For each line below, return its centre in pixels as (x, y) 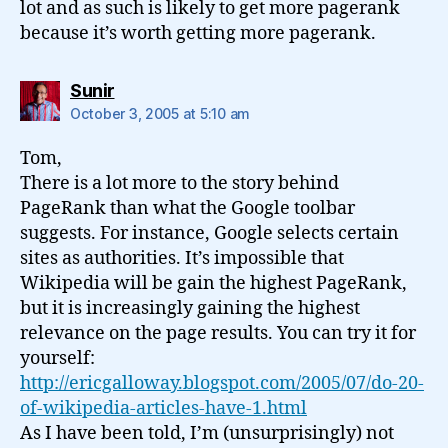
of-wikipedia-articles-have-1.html (163, 408)
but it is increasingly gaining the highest (190, 308)
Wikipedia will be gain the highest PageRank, (213, 283)
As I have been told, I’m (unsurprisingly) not (207, 433)
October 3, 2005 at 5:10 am (160, 113)
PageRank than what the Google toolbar (187, 208)
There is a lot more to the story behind (179, 183)
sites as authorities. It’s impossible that (182, 258)
